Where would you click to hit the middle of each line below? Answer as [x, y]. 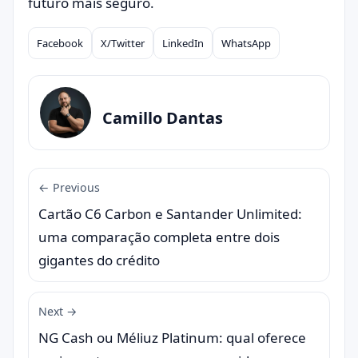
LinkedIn [183, 43]
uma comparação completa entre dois [159, 237]
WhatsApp [246, 43]
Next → [58, 311]
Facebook [60, 43]
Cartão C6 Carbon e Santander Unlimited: [170, 214]
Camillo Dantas [163, 117]
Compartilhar [70, 54]
